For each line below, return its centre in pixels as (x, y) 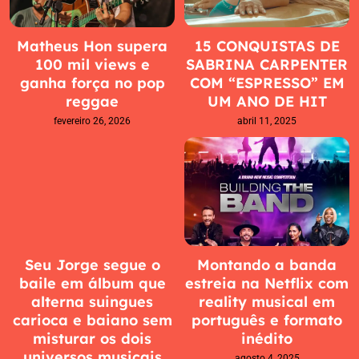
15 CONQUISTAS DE (267, 46)
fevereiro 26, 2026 (92, 121)
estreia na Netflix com (267, 283)
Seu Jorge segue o (92, 264)
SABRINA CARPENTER (267, 65)
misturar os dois (92, 338)
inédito (267, 338)
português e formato (267, 320)
